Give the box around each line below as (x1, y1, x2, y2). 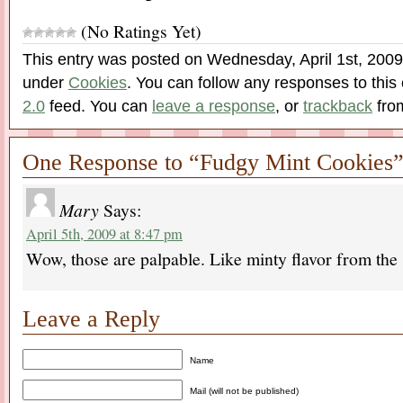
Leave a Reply (22, 306, 160, 332)
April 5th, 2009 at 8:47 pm (26, 224, 183, 244)
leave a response (152, 97, 275, 115)
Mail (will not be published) (190, 386, 299, 396)
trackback (303, 97, 372, 115)
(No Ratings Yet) (76, 19, 201, 43)
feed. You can (45, 97, 152, 115)
